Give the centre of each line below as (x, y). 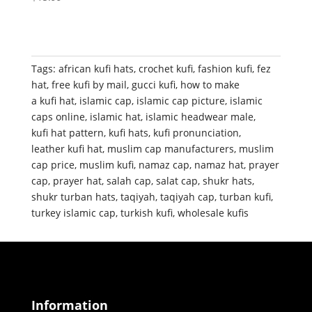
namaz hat (219, 165)
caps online (58, 117)
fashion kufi (225, 69)
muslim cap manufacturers (170, 149)
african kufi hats (96, 69)
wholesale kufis (213, 213)
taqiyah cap (187, 197)
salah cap (128, 181)
